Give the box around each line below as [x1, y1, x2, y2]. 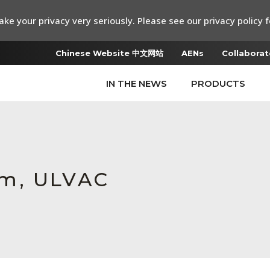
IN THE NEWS [106, 78, 167, 89]
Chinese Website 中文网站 [55, 48, 163, 58]
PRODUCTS [191, 78, 245, 89]
